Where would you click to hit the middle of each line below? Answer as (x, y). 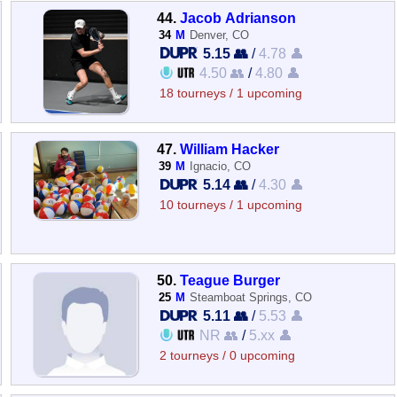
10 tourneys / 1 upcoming (231, 205)
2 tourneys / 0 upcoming (228, 356)
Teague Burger (230, 280)
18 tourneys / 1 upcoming (231, 93)
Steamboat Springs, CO (251, 297)
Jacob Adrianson (238, 17)
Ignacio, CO (221, 166)
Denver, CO (220, 35)
